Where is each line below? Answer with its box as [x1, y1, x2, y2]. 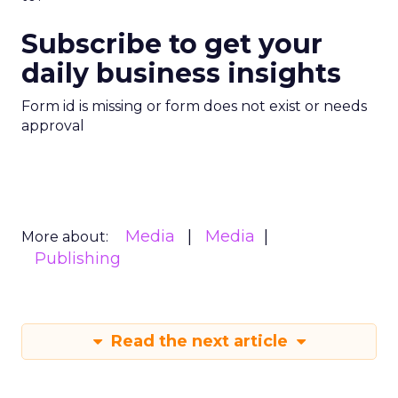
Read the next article [106, 331, 292, 351]
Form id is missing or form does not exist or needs [21, 98, 367, 115]
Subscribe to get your [21, 28, 322, 60]
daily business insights [21, 57, 341, 90]
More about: [21, 228, 108, 245]
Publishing [35, 249, 121, 268]
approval [21, 117, 84, 134]
